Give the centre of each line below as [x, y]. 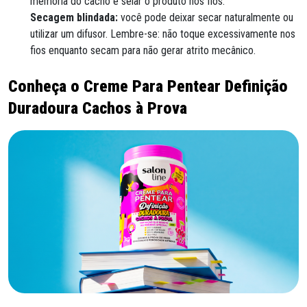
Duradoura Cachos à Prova [98, 108]
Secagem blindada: [74, 17]
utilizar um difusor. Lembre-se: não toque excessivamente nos [163, 34]
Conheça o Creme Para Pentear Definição [148, 86]
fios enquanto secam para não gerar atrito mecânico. [143, 50]
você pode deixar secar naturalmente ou [206, 17]
